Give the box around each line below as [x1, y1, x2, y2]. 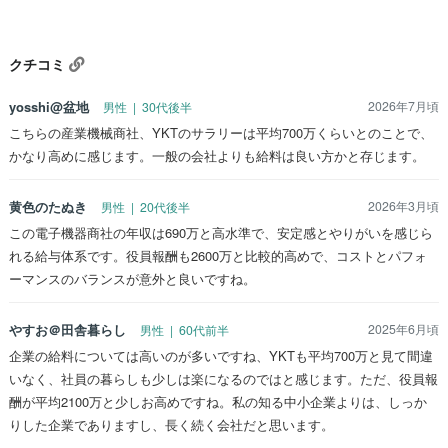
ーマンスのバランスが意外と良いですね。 [9, 268, 256, 288]
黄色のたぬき [9, 196, 87, 216]
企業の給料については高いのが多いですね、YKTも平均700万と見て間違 [9, 345, 433, 365]
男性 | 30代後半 [103, 97, 192, 116]
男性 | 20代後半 [101, 197, 190, 216]
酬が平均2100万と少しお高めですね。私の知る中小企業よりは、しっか [9, 391, 427, 411]
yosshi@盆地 [9, 96, 89, 116]
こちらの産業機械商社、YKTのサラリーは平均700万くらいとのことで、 [9, 122, 433, 142]
